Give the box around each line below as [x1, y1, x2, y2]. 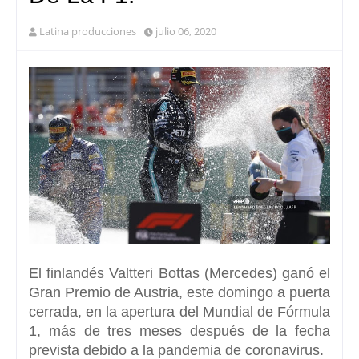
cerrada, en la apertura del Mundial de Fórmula [29, 303, 330, 320]
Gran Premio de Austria [29, 284, 179, 301]
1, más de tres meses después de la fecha [29, 322, 330, 339]
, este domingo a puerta [179, 284, 330, 301]
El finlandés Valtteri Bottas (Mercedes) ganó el [29, 264, 330, 281]
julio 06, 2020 [155, 23, 216, 38]
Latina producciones [39, 23, 136, 38]
